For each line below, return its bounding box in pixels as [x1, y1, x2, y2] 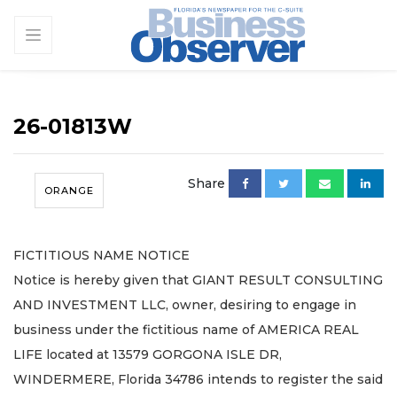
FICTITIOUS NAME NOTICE [13, 246, 190, 263]
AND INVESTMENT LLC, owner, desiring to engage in [13, 296, 356, 313]
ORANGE [44, 183, 94, 197]
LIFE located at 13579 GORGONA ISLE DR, [13, 346, 282, 362]
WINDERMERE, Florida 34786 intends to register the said [13, 370, 383, 387]
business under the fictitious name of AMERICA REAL [13, 321, 359, 338]
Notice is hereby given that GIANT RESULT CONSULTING [13, 271, 383, 288]
